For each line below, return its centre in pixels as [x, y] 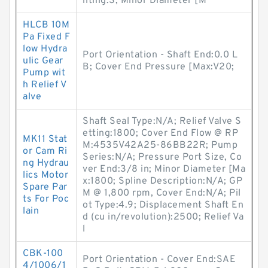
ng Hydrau [46, 163]
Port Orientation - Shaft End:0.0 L [160, 55]
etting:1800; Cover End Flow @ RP [160, 133]
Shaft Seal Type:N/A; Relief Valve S [162, 121]
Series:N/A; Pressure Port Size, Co [162, 157]
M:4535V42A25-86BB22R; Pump [160, 145]
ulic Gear [43, 61]
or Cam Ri [45, 151]
